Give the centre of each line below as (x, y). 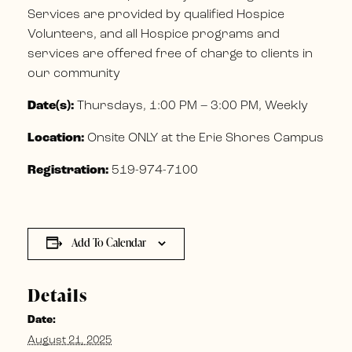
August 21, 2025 (70, 340)
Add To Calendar (109, 242)
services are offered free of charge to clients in (170, 54)
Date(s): (52, 106)
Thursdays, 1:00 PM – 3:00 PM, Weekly (192, 106)
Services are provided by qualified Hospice (156, 15)
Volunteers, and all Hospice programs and (154, 34)
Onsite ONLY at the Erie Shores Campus (204, 138)
